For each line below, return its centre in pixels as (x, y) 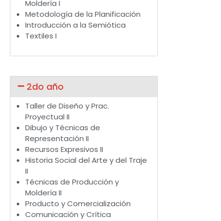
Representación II (57, 139)
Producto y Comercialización (78, 204)
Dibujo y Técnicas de (63, 128)
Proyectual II (47, 117)
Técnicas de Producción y (72, 182)
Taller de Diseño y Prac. (67, 106)
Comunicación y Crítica (68, 215)
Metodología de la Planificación (83, 14)
